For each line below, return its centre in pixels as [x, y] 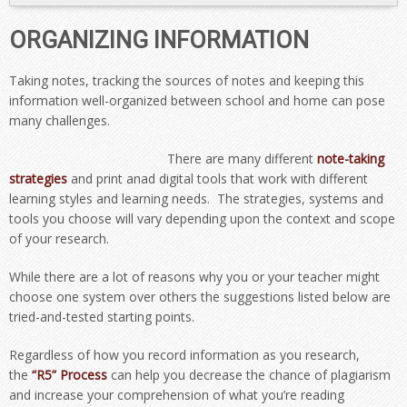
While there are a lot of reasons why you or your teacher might [194, 277]
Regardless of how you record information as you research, [184, 355]
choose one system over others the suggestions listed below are [200, 297]
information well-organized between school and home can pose [197, 100]
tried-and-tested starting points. [102, 317]
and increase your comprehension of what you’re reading [177, 395]
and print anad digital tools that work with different [218, 179]
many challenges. [60, 120]
